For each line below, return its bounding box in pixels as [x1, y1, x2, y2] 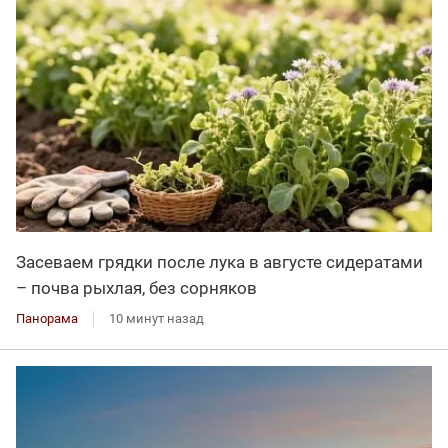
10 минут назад [109, 311, 204, 327]
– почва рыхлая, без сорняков [16, 278, 257, 299]
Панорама [16, 311, 78, 327]
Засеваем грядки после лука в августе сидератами [16, 252, 423, 273]
